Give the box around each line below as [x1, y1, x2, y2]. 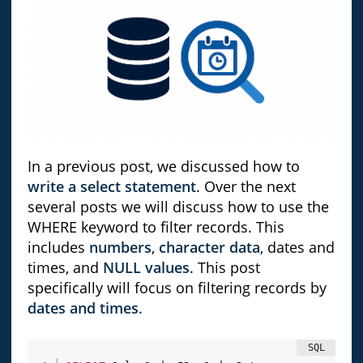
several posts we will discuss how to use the [27, 197, 329, 217]
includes [27, 237, 89, 258]
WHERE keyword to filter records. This [27, 217, 284, 237]
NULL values [102, 258, 190, 278]
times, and [27, 258, 103, 278]
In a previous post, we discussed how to [27, 156, 300, 177]
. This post [189, 258, 260, 278]
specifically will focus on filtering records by [27, 278, 327, 298]
